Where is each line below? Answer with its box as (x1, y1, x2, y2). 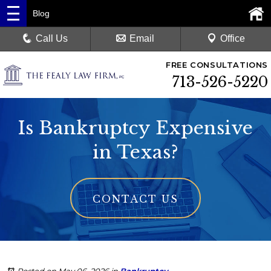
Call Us (36, 33, 68, 44)
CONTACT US (93, 193, 178, 205)
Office (220, 33, 245, 44)
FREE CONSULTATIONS (166, 60, 268, 70)
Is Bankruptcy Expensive (18, 117, 253, 139)
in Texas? (93, 141, 178, 163)
